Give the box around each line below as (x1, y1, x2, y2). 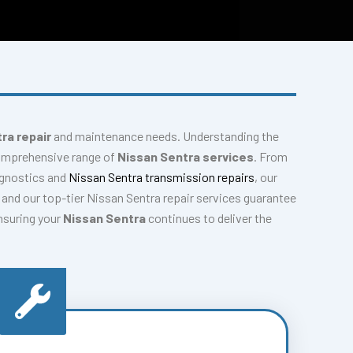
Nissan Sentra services (117, 149, 254, 164)
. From (254, 149, 288, 164)
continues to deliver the (148, 210, 272, 225)
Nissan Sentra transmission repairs (69, 169, 255, 184)
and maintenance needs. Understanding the (51, 128, 279, 143)
